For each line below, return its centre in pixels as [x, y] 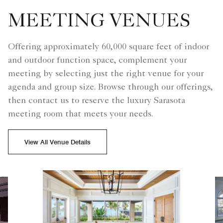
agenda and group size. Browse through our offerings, [110, 88]
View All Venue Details [57, 142]
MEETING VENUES [99, 23]
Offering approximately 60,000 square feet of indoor [109, 48]
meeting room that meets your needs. [81, 115]
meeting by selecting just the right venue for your [106, 74]
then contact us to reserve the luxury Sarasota [97, 101]
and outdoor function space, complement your [97, 61]
